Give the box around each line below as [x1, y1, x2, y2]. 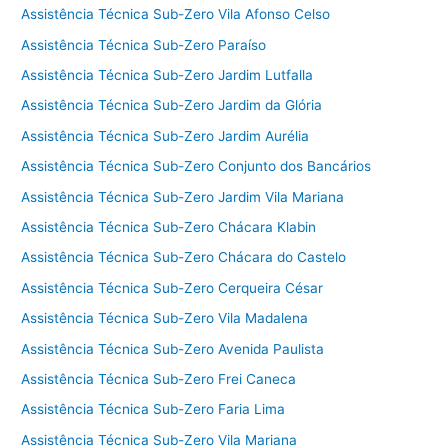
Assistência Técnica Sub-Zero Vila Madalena [21, 310, 309, 327]
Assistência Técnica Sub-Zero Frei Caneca [21, 371, 297, 388]
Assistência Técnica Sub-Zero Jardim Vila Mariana [21, 188, 345, 205]
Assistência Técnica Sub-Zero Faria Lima [21, 401, 286, 418]
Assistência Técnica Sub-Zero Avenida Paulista [21, 340, 325, 357]
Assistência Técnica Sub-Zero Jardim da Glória [21, 97, 323, 114]
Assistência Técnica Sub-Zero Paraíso [21, 36, 267, 53]
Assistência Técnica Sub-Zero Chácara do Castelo [21, 249, 347, 266]
